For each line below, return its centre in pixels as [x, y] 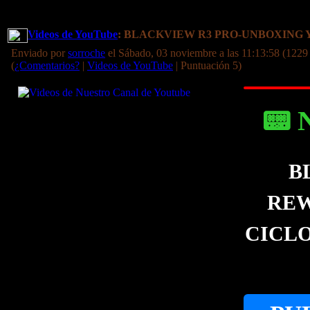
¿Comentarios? [47, 65]
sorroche [86, 53]
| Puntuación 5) [207, 65]
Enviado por [39, 53]
